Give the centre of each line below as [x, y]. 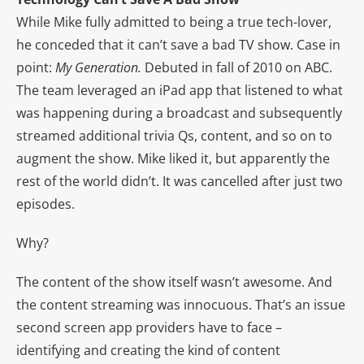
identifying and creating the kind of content [148, 350]
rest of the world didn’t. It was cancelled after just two [180, 181]
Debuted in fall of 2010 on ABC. [237, 67]
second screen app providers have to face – [149, 327]
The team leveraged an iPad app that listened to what [180, 90]
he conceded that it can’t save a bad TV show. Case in [178, 44]
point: [36, 67]
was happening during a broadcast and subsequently [179, 113]
